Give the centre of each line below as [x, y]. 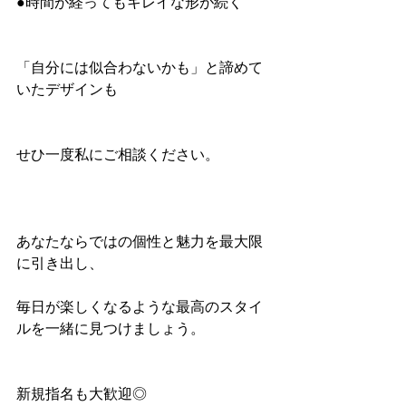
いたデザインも [67, 89]
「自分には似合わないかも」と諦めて [140, 68]
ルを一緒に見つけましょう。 [111, 329]
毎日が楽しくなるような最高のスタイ [140, 307]
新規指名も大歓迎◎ [82, 394]
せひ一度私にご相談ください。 [118, 155]
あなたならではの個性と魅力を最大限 [140, 242]
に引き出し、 [60, 263]
